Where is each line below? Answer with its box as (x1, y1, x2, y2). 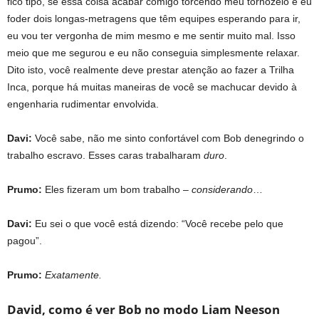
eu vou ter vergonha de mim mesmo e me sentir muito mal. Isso (7, 29, 296, 41)
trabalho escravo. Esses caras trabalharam (7, 149, 204, 161)
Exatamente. (45, 268, 102, 281)
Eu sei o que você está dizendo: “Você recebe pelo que (35, 217, 283, 229)
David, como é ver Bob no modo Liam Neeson (7, 300, 280, 318)
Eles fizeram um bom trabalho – (45, 183, 192, 195)
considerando (192, 183, 253, 195)
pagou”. (7, 234, 42, 246)
